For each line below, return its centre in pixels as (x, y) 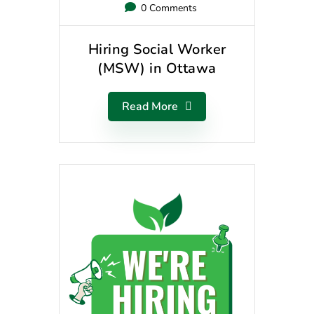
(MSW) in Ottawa (157, 68)
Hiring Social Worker (157, 49)
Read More (150, 107)
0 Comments (167, 8)
